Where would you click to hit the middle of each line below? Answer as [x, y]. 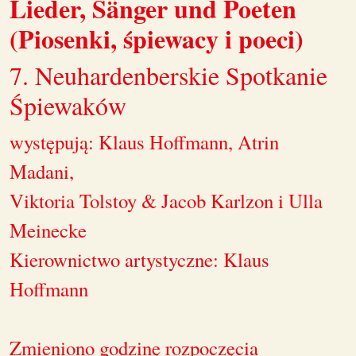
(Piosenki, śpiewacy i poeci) [157, 39]
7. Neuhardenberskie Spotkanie [168, 75]
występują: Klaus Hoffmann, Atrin [144, 142]
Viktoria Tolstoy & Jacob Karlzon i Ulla [166, 201]
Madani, [42, 172]
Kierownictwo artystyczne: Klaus [139, 260]
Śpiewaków [68, 106]
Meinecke [48, 230]
